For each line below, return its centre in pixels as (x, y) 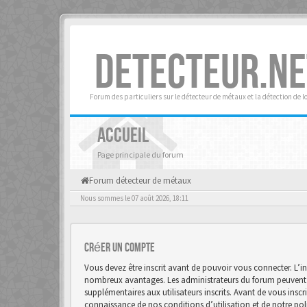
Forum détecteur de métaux (140, 181)
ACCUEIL (123, 136)
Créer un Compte (120, 248)
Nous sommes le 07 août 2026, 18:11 (134, 198)
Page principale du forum (140, 155)
